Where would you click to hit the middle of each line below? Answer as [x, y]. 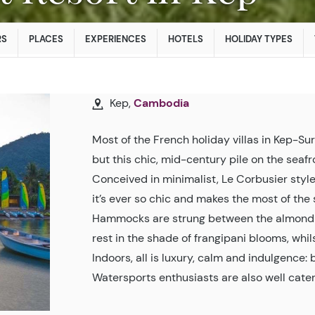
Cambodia [162, 103]
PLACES [46, 39]
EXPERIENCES [116, 39]
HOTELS [186, 39]
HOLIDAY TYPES [259, 39]
